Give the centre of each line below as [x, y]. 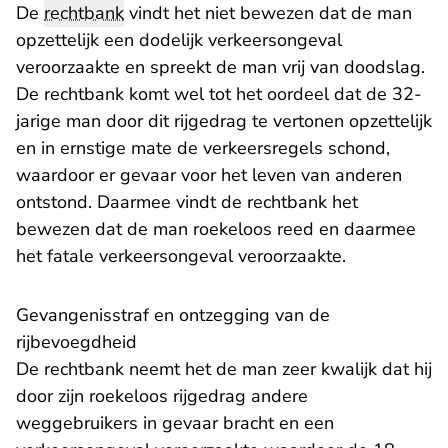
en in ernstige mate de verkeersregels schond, [203, 148]
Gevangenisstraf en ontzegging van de [173, 315]
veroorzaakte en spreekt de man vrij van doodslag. [220, 67]
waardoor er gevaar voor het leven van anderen [209, 175]
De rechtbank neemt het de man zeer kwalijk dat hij [224, 369]
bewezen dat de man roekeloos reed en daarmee [216, 229]
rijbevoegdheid [76, 342]
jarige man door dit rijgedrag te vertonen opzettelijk [224, 121]
